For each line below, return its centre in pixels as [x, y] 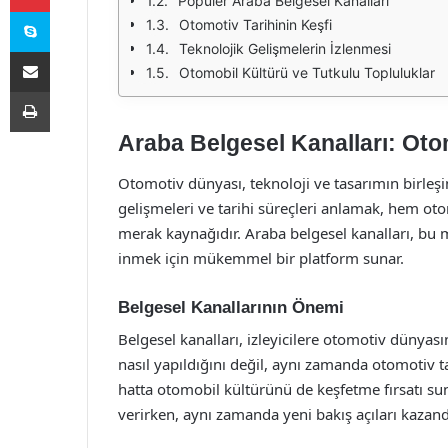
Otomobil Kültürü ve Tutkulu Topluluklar [307, 72]
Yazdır [68, 91]
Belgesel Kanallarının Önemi [231, 307]
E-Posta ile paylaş [68, 51]
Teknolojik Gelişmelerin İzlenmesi [285, 48]
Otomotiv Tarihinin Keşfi [255, 24]
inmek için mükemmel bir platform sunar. [261, 257]
